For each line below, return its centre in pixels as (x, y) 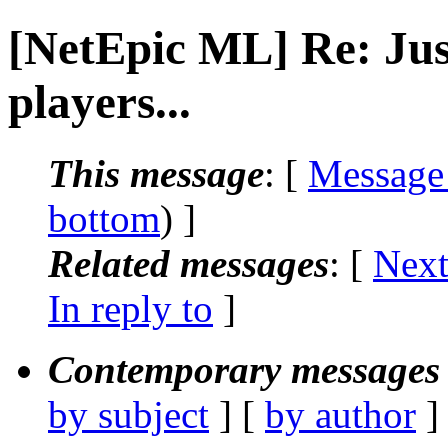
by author (340, 414)
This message (156, 173)
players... (99, 102)
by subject (128, 414)
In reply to (130, 308)
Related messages (188, 263)
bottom (104, 218)
